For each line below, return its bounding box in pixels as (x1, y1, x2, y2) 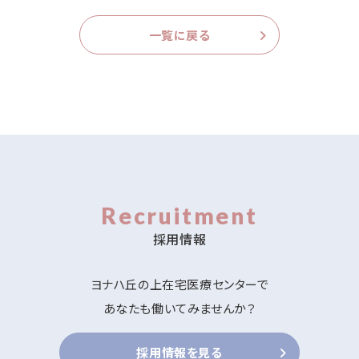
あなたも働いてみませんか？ (103, 300, 256, 317)
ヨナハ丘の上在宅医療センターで (90, 276, 269, 293)
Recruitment (101, 202, 258, 230)
